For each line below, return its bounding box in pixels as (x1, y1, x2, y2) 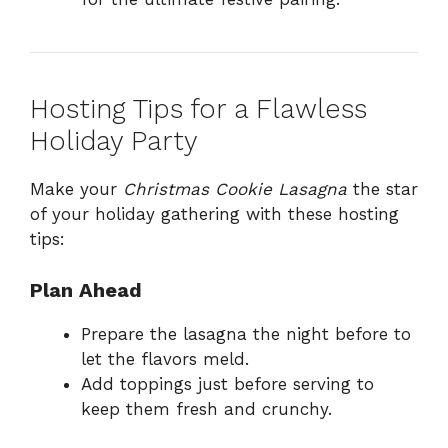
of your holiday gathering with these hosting (30, 204, 399, 225)
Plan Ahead (30, 277, 142, 302)
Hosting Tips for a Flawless (30, 93, 367, 126)
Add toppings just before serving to (81, 373, 374, 394)
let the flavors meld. (81, 348, 249, 369)
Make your (30, 179, 123, 200)
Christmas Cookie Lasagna (123, 179, 347, 200)
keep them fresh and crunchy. (81, 398, 332, 419)
